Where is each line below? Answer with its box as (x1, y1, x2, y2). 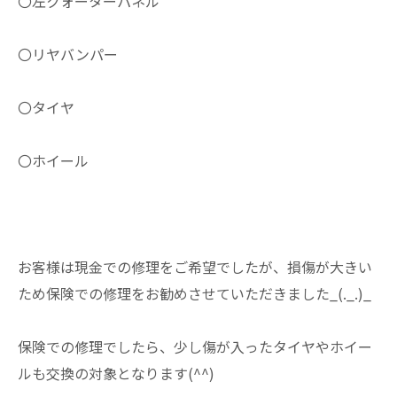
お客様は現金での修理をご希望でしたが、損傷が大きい (18, 256, 372, 277)
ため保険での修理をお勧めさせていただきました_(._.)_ (18, 283, 371, 304)
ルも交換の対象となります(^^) (18, 362, 214, 384)
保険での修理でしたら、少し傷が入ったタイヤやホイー (18, 336, 372, 357)
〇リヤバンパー (18, 43, 118, 65)
